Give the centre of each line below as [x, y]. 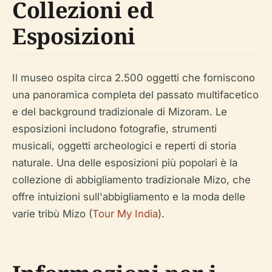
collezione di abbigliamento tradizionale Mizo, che [131, 180]
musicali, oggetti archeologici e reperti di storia [124, 146]
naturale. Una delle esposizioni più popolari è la [125, 163]
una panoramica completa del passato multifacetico [135, 95]
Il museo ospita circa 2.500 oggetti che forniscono [134, 78]
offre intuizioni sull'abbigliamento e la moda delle [129, 197]
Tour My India [125, 214]
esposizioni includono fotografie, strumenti [114, 129]
